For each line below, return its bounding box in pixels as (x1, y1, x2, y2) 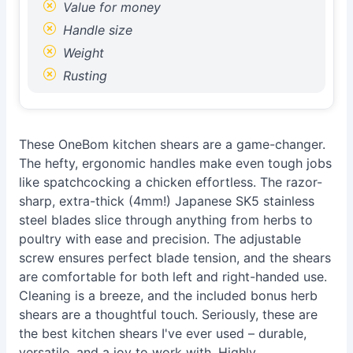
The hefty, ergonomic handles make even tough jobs (19, 155, 332, 171)
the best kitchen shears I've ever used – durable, (19, 325, 307, 341)
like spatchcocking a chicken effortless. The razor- (19, 174, 322, 190)
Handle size (59, 22, 132, 38)
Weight (59, 45, 104, 61)
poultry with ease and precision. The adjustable (19, 231, 301, 247)
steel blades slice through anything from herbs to (19, 212, 313, 228)
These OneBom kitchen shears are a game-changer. (19, 136, 325, 152)
